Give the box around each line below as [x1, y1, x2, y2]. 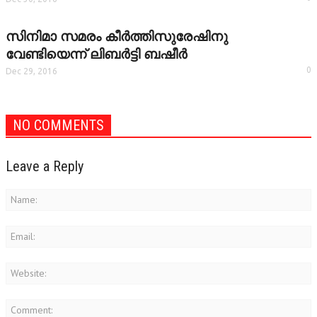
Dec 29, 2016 [6, 67, 57, 76]
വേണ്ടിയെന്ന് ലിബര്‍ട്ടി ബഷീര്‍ [6, 47, 187, 62]
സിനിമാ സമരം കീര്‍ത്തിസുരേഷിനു [6, 29, 228, 44]
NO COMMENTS [13, 117, 104, 134]
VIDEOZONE [12, 21, 71, 33]
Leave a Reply [6, 158, 83, 175]
